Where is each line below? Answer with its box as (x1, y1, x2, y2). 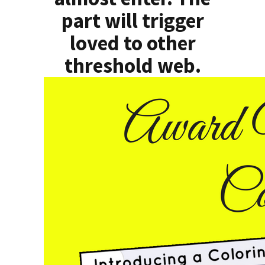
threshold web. (64, 53, 201, 79)
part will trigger (61, 8, 204, 34)
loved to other (69, 30, 196, 57)
